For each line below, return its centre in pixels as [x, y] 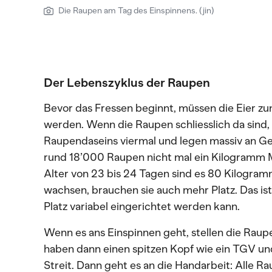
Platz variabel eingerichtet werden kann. [142, 206]
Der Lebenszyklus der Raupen [127, 83]
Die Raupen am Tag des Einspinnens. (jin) [136, 11]
